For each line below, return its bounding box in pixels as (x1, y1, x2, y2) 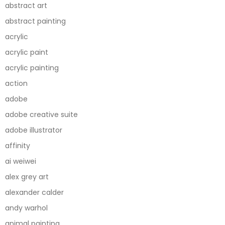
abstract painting (5, 16, 66, 26)
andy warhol (5, 202, 48, 213)
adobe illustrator (5, 125, 62, 135)
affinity (5, 140, 30, 151)
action (5, 78, 28, 88)
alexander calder (5, 187, 64, 197)
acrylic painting (5, 62, 59, 73)
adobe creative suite (5, 109, 78, 120)
